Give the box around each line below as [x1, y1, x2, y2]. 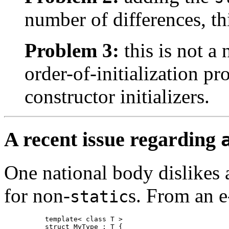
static [70, 187, 128, 206]
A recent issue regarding [4, 128, 221, 151]
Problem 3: [25, 39, 119, 62]
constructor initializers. [25, 85, 210, 108]
